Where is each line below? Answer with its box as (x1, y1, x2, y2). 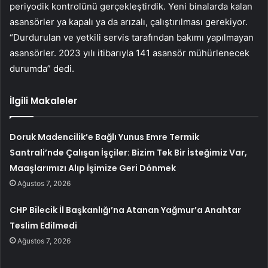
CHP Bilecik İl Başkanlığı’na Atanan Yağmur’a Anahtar (10, 204, 242, 217)
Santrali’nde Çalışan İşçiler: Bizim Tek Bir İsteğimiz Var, (10, 147, 248, 159)
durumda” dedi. (10, 63, 74, 75)
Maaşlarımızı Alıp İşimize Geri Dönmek (10, 162, 176, 175)
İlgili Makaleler (10, 95, 77, 108)
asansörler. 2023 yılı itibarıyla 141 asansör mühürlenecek (10, 47, 249, 59)
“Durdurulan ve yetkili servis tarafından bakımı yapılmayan (10, 32, 254, 44)
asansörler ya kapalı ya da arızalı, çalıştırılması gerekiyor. (10, 16, 248, 28)
